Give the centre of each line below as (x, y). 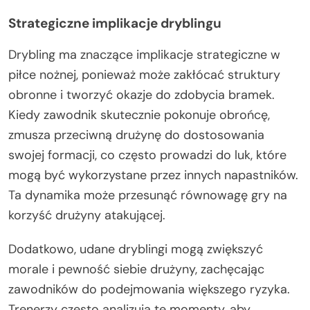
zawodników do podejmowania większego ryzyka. (149, 289)
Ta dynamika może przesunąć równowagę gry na (148, 195)
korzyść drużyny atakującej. (87, 215)
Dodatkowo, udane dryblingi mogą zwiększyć (136, 249)
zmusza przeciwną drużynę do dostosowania (136, 135)
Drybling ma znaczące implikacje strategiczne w (144, 54)
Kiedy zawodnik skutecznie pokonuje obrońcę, (139, 115)
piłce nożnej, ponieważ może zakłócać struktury (144, 74)
